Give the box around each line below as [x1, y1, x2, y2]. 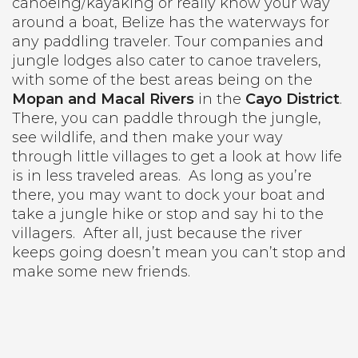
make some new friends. [12, 263, 190, 280]
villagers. [12, 225, 75, 242]
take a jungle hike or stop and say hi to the [12, 205, 324, 223]
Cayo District [245, 90, 340, 108]
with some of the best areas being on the [12, 71, 312, 89]
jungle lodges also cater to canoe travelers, [12, 52, 321, 70]
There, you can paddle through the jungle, [12, 109, 321, 127]
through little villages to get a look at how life [12, 148, 342, 165]
